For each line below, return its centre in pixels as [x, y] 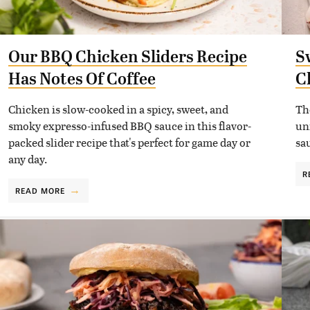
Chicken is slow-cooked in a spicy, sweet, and [118, 109]
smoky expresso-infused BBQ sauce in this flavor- [129, 125]
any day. [27, 158]
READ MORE [40, 190]
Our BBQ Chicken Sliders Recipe [127, 56]
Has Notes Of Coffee [82, 79]
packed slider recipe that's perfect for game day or [129, 142]
